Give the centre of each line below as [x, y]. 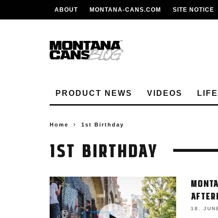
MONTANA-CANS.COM [125, 10]
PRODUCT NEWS [94, 93]
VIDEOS [165, 93]
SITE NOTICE [193, 10]
